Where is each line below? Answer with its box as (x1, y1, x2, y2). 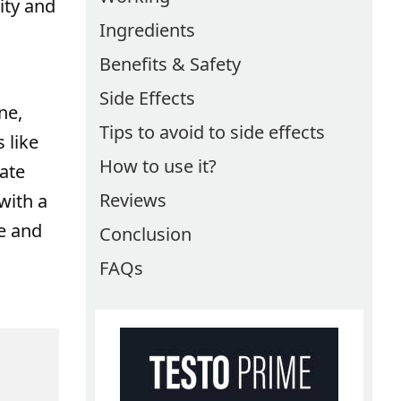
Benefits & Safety (99, 52, 241, 76)
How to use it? (99, 154, 217, 178)
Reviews (99, 188, 166, 212)
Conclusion (99, 222, 192, 246)
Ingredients (99, 18, 195, 42)
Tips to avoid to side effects (99, 120, 325, 144)
